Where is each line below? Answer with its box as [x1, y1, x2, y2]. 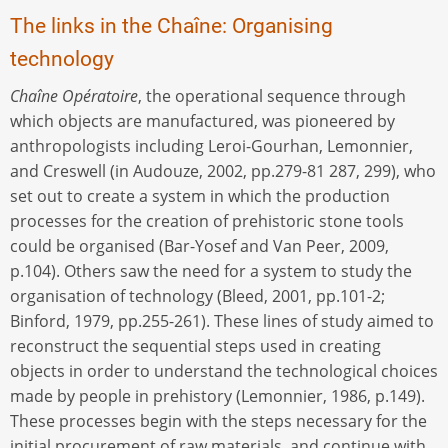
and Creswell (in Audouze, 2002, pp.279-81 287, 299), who [10, 159, 436, 182]
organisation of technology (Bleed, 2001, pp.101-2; [10, 284, 385, 307]
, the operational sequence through [138, 84, 406, 107]
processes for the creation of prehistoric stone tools [10, 209, 404, 232]
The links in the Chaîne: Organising [10, 13, 333, 38]
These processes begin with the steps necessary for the [10, 409, 427, 432]
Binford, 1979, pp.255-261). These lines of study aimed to [10, 309, 434, 332]
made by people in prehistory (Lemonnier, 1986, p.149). [10, 384, 425, 407]
